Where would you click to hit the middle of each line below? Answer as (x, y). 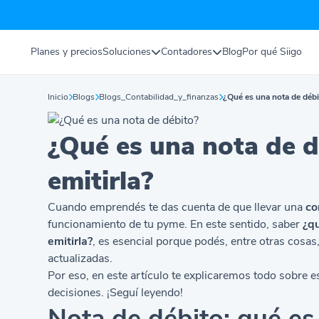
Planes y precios (67, 52)
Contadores (187, 52)
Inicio (58, 97)
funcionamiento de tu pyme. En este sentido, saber (176, 224)
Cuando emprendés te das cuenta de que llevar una (176, 207)
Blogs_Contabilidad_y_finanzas (159, 97)
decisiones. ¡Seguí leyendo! (116, 293)
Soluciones (127, 52)
